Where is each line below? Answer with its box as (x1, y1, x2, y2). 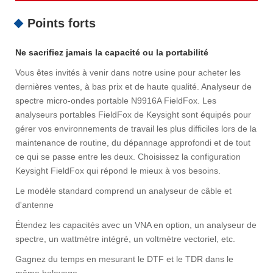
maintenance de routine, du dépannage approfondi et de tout (15, 138, 250, 148)
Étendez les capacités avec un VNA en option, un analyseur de (15, 220, 257, 230)
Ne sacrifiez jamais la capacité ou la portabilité (15, 48, 208, 58)
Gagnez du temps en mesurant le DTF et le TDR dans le (15, 254, 233, 264)
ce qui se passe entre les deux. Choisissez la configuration (15, 152, 241, 162)
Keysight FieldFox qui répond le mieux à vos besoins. (15, 166, 221, 176)
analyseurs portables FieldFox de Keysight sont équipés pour (15, 110, 251, 120)
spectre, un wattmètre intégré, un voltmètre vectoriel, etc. (15, 234, 235, 244)
